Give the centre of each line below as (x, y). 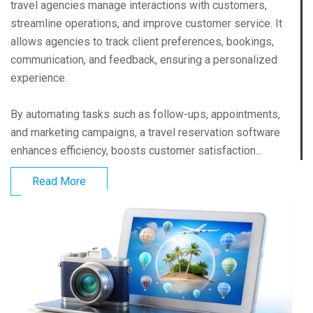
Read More (59, 182)
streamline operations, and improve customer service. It (146, 24)
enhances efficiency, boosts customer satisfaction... (136, 151)
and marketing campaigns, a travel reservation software (145, 133)
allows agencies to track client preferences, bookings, (142, 42)
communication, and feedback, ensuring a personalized (144, 60)
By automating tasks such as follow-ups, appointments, (145, 115)
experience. (39, 78)
